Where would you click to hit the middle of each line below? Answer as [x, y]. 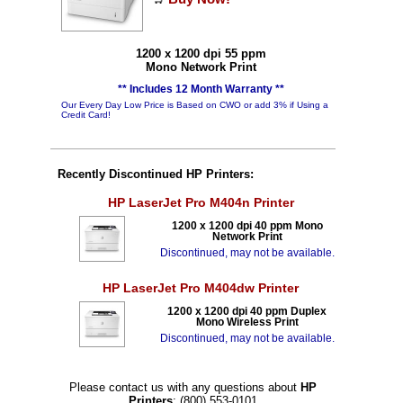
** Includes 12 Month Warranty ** [201, 89]
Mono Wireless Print [247, 322]
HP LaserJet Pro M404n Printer [201, 203]
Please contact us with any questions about [185, 387]
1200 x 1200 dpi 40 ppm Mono [247, 226]
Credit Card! [86, 115]
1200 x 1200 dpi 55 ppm [201, 54]
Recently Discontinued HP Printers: [156, 174]
